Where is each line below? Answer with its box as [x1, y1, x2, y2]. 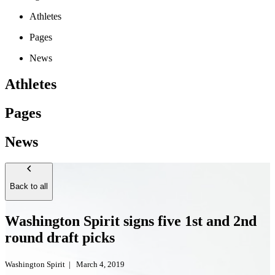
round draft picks [5, 230, 115, 246]
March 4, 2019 [76, 260, 125, 269]
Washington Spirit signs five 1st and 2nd [5, 213, 257, 230]
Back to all [10, 181, 48, 191]
